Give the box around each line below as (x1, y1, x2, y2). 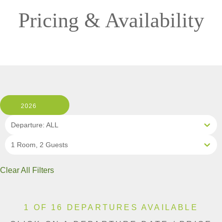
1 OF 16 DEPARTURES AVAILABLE (24, 203, 198, 212)
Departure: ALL (11, 120, 58, 129)
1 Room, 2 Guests (11, 140, 68, 149)
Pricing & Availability (18, 8, 204, 32)
